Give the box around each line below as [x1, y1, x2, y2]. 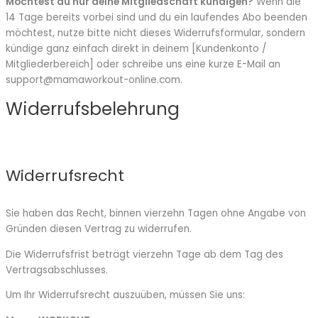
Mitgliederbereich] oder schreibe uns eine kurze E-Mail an [6, 57, 280, 72]
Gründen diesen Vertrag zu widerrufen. [6, 221, 192, 236]
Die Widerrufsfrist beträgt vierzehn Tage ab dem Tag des [6, 247, 283, 261]
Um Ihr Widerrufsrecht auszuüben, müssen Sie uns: [6, 288, 245, 302]
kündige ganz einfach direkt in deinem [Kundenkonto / [6, 42, 267, 56]
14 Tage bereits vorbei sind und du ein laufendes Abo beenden [6, 11, 307, 25]
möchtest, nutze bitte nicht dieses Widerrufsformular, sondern [6, 26, 305, 40]
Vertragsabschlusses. [6, 263, 108, 277]
